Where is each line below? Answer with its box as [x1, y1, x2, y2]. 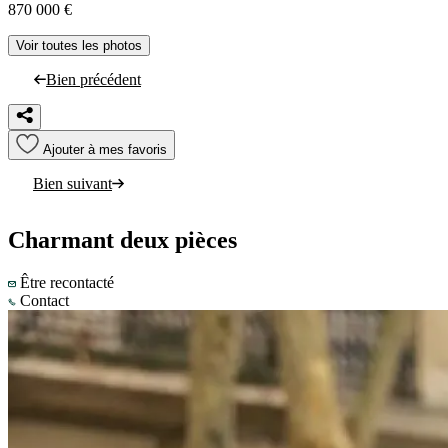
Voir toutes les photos [16, 37, 142, 53]
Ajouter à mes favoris [43, 141, 167, 157]
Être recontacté [20, 274, 114, 292]
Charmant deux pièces [8, 227, 237, 254]
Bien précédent [46, 70, 141, 88]
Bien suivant [33, 174, 112, 192]
